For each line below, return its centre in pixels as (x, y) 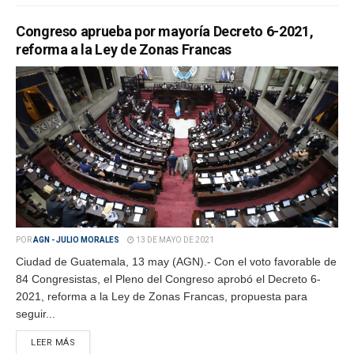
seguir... (36, 314)
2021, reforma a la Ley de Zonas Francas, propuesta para (162, 296)
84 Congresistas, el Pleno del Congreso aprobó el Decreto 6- (168, 279)
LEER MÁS (53, 343)
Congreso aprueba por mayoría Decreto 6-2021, (165, 31)
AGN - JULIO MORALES (76, 240)
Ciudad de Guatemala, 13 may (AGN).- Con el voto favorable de (176, 262)
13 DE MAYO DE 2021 (174, 240)
